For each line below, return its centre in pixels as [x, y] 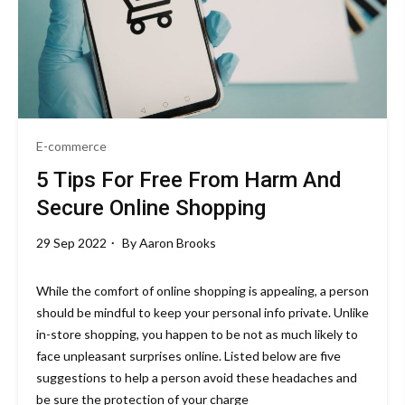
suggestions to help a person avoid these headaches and [197, 377]
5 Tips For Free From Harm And [189, 179]
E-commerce [71, 146]
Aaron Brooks [178, 242]
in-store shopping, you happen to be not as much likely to [197, 334]
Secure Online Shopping [151, 207]
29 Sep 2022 [71, 242]
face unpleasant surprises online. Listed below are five [188, 355]
